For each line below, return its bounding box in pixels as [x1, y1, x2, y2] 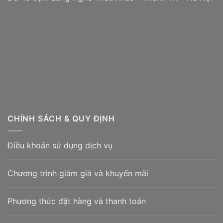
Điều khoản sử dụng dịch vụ [7, 140, 112, 151]
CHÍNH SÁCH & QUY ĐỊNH [7, 113, 115, 123]
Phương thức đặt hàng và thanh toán [7, 196, 146, 207]
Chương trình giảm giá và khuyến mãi [7, 168, 148, 179]
